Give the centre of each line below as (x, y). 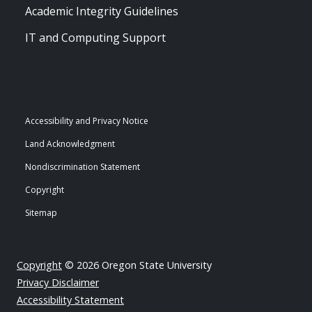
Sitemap (41, 213)
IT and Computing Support (95, 38)
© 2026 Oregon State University (137, 265)
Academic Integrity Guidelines (102, 11)
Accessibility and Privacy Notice (87, 121)
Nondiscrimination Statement (83, 167)
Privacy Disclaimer (58, 282)
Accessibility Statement (70, 300)
